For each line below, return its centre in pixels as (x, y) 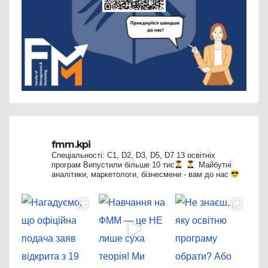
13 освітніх (195, 155)
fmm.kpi (71, 144)
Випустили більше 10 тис (128, 165)
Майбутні (214, 165)
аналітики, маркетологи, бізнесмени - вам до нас (141, 174)
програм (66, 165)
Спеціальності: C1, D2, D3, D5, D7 (113, 155)
